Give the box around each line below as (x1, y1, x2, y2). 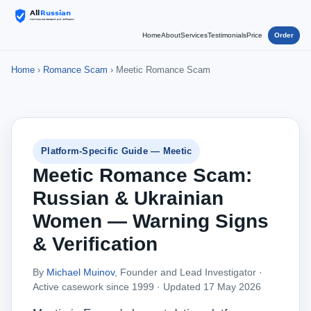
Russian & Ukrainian (33, 187, 224, 209)
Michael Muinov (47, 267, 115, 278)
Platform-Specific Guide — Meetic (41, 146, 192, 156)
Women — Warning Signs (33, 210, 269, 232)
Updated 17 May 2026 (163, 281, 261, 292)
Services (180, 31, 208, 39)
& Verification (33, 233, 158, 255)
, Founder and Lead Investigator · (115, 267, 262, 278)
